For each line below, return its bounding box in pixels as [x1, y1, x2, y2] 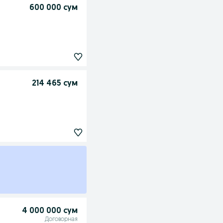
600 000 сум [29, 4, 78, 12]
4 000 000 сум [21, 207, 78, 215]
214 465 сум [31, 80, 78, 88]
